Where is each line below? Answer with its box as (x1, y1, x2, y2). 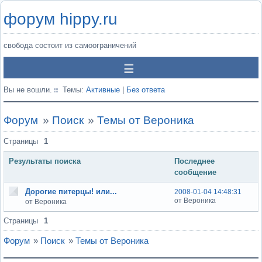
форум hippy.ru (4, 10, 118, 28)
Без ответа (126, 85, 165, 94)
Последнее (174, 157, 215, 166)
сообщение (174, 168, 216, 177)
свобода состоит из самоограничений (4, 41, 136, 50)
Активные (86, 85, 120, 94)
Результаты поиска (9, 157, 81, 166)
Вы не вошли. (4, 85, 52, 94)
